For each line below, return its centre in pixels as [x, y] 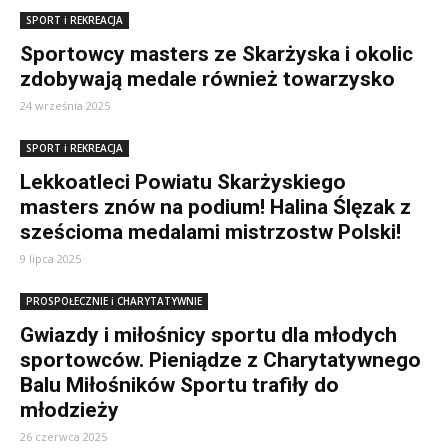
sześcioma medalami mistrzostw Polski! [210, 232]
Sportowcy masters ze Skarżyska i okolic [216, 54]
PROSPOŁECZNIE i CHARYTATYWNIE [114, 301]
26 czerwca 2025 [63, 436]
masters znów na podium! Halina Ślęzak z [215, 207]
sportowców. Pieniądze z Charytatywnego [220, 360]
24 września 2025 [65, 105]
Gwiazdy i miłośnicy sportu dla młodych [208, 335]
